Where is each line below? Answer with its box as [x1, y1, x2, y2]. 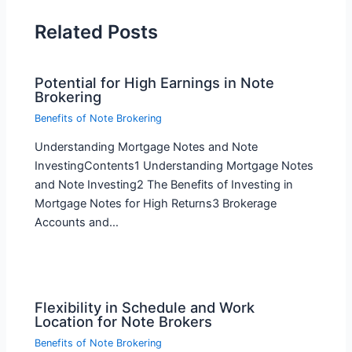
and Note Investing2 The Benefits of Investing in [35, 178, 294, 192]
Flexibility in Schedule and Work [35, 299, 255, 317]
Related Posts [35, 20, 159, 44]
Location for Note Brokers [35, 313, 213, 331]
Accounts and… [35, 215, 119, 230]
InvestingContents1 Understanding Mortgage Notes [35, 159, 314, 174]
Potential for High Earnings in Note [35, 73, 275, 91]
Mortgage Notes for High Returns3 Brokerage [35, 196, 277, 211]
